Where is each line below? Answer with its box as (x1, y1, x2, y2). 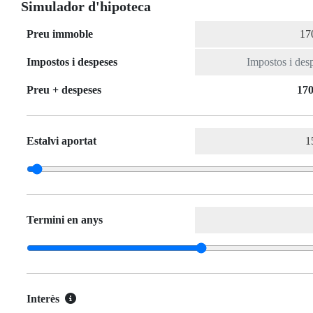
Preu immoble (27, 28, 93, 41)
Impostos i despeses (27, 56, 117, 68)
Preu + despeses (27, 84, 101, 96)
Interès (27, 293, 59, 305)
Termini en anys (27, 214, 103, 226)
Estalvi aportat (27, 135, 96, 147)
